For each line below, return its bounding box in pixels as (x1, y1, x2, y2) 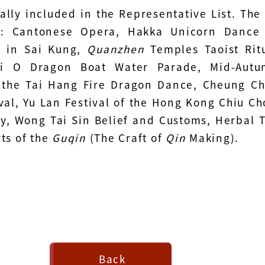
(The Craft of (86, 130, 166, 145)
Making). (186, 130, 239, 145)
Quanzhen (87, 41, 145, 56)
